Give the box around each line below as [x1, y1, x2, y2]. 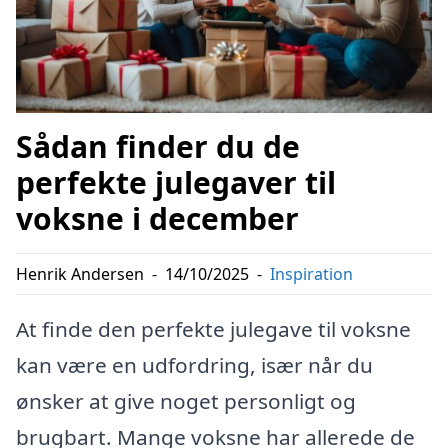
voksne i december [16, 198, 299, 240]
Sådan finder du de [16, 126, 300, 168]
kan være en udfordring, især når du [16, 351, 373, 380]
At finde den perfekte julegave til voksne [16, 315, 411, 344]
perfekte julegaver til [16, 162, 336, 204]
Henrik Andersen [16, 263, 144, 286]
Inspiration [270, 263, 353, 286]
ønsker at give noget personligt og [16, 387, 356, 416]
